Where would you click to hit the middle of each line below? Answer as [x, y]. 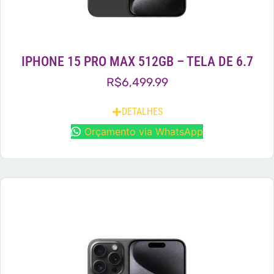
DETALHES [142, 112]
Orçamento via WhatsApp [144, 132]
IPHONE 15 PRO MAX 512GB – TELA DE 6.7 [137, 61]
